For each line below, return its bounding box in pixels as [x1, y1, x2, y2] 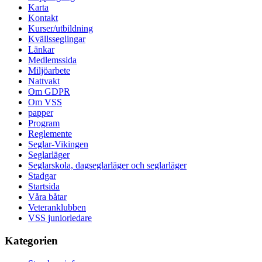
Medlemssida [28, 55, 77, 65]
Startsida [28, 181, 60, 192]
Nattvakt [28, 76, 60, 87]
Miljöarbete [28, 65, 70, 76]
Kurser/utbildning [28, 23, 93, 34]
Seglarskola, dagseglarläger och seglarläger [28, 160, 187, 171]
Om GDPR [28, 87, 70, 97]
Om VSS [28, 97, 62, 108]
